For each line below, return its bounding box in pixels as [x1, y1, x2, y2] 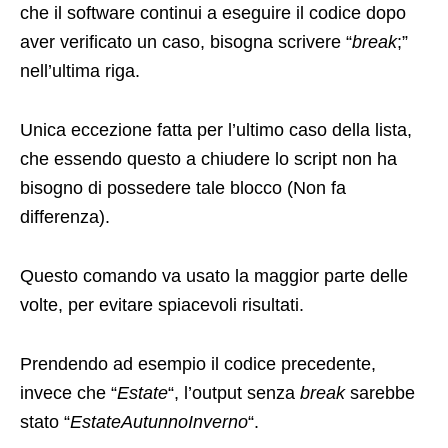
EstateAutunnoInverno [70, 412, 248, 433]
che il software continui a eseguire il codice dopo [20, 3, 406, 24]
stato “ [20, 412, 70, 433]
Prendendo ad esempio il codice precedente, [20, 354, 376, 375]
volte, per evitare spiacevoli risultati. [20, 295, 304, 316]
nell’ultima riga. [20, 61, 140, 82]
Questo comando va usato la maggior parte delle [20, 266, 408, 287]
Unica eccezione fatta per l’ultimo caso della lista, [20, 120, 412, 141]
